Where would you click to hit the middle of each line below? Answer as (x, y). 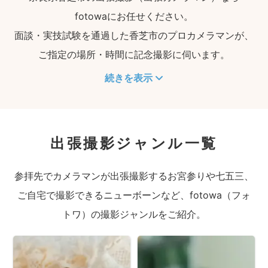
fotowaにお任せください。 (134, 16)
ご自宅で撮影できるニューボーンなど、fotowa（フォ (134, 195)
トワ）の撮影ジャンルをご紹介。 (134, 214)
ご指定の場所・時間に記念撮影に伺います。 (134, 54)
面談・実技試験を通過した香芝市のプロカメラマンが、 (134, 35)
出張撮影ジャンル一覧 (134, 143)
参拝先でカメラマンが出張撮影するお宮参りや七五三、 (134, 176)
